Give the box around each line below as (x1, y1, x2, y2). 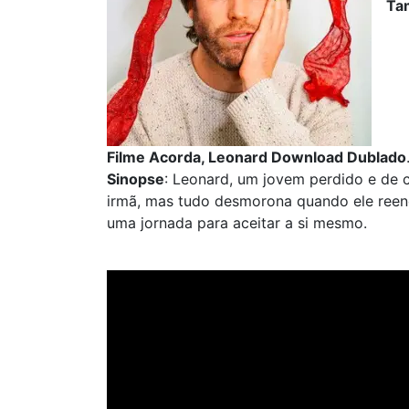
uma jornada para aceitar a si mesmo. (107, 214, 367, 232)
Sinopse (107, 170, 164, 188)
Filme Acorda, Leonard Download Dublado (107, 148, 406, 166)
